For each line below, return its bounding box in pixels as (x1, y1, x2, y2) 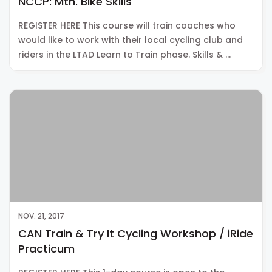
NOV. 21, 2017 (18, 211, 64, 221)
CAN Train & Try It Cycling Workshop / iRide (18, 226, 253, 241)
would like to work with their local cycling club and (18, 34, 243, 47)
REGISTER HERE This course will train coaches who (18, 19, 236, 32)
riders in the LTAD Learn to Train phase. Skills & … (18, 49, 231, 61)
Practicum (18, 241, 75, 256)
